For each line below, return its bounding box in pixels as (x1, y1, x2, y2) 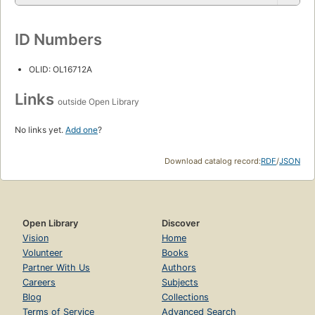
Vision (22, 232, 49, 243)
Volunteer (22, 247, 63, 258)
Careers (22, 276, 56, 288)
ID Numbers (15, 30, 102, 49)
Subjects (162, 276, 198, 288)
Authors (162, 262, 196, 273)
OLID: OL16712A (29, 63, 92, 75)
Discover (162, 217, 200, 229)
